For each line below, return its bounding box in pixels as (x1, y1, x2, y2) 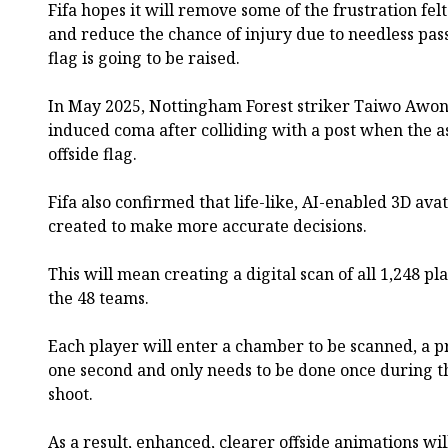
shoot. (48, 382, 93, 405)
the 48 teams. (48, 286, 149, 309)
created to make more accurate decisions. (48, 214, 367, 237)
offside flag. (48, 142, 137, 165)
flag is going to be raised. (48, 46, 240, 69)
